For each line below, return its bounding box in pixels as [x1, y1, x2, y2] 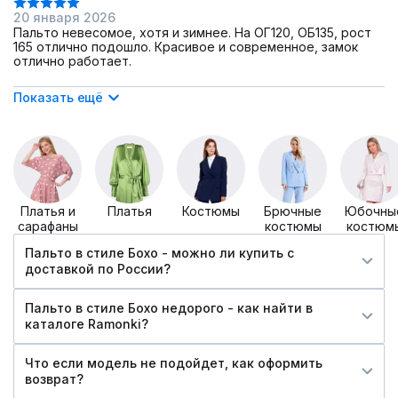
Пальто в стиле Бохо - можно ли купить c [25, 245, 294, 261]
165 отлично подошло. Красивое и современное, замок [13, 39, 358, 55]
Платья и [20, 203, 76, 219]
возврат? [25, 371, 84, 387]
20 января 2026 [13, 10, 115, 26]
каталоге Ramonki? [25, 316, 148, 332]
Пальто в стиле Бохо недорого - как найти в [25, 300, 313, 316]
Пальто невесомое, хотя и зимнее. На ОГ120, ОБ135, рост [13, 25, 371, 41]
